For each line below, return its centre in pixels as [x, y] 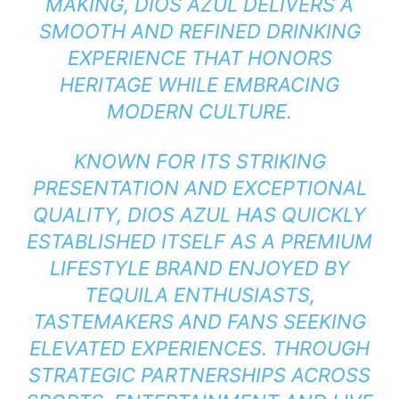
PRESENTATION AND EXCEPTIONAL [199, 188]
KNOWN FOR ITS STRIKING [199, 162]
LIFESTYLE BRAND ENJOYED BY [199, 269]
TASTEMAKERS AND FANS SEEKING [199, 322]
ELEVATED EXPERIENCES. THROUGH [199, 349]
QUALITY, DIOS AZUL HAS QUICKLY [199, 215]
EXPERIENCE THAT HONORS [199, 58]
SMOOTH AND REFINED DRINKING [199, 32]
